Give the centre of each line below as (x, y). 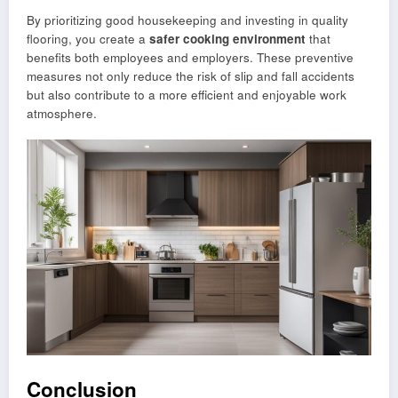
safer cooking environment (227, 39)
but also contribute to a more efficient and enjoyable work (187, 95)
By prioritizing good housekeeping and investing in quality (187, 20)
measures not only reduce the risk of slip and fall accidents (191, 76)
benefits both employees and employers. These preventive (190, 58)
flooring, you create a (88, 39)
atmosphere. (62, 114)
